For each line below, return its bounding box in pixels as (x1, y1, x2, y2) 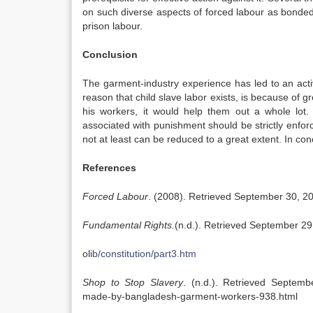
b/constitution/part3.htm (92, 248, 196, 259)
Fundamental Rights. (82, 219, 175, 231)
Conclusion (82, 49, 138, 60)
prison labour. (82, 20, 143, 31)
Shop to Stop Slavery (82, 277, 184, 288)
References (82, 162, 136, 173)
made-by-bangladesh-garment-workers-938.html (82, 291, 298, 302)
